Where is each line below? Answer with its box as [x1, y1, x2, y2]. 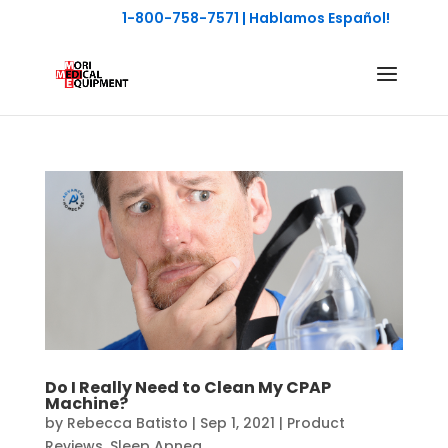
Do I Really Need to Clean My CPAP [44, 376, 331, 400]
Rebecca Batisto [66, 413, 188, 434]
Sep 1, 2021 [199, 413, 275, 434]
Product [286, 413, 345, 434]
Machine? [44, 392, 128, 416]
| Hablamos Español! [239, 7, 391, 28]
